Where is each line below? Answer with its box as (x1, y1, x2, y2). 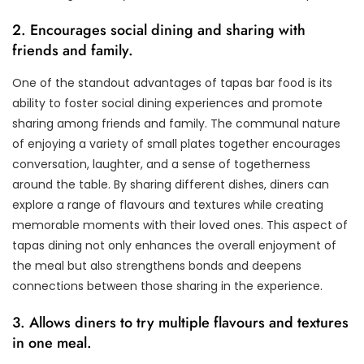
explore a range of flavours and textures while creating (12, 196, 323, 213)
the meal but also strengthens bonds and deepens (12, 257, 301, 274)
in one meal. (12, 331, 92, 353)
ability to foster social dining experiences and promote (12, 94, 323, 111)
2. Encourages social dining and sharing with (12, 19, 305, 41)
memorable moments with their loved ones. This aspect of (12, 216, 348, 233)
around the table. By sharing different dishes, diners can (12, 175, 329, 193)
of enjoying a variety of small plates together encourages (12, 135, 340, 152)
